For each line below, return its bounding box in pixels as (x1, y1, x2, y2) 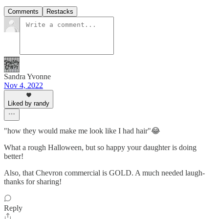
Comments (8, 7, 39, 15)
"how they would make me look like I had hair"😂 (4, 126, 160, 135)
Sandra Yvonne (4, 72, 51, 81)
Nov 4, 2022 (4, 81, 43, 89)
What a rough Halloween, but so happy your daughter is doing (4, 143, 197, 152)
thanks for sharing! (4, 177, 62, 186)
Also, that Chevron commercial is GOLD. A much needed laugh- (4, 168, 205, 177)
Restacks (46, 7, 73, 15)
